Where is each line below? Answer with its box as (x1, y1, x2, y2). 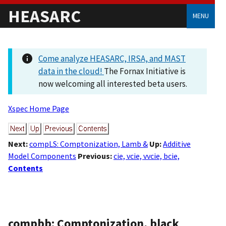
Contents (8, 163, 43, 173)
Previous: (78, 151, 112, 161)
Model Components (8, 151, 76, 161)
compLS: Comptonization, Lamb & (29, 139, 148, 149)
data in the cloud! (38, 66, 104, 77)
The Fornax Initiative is (104, 66, 186, 77)
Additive (163, 139, 191, 149)
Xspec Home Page (8, 103, 69, 114)
